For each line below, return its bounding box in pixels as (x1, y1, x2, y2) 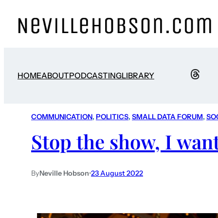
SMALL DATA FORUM (132, 112, 203, 122)
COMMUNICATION (31, 112, 92, 122)
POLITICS (96, 112, 128, 122)
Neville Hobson (39, 168, 89, 178)
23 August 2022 (91, 168, 143, 178)
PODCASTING (69, 71, 122, 81)
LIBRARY (122, 71, 154, 81)
